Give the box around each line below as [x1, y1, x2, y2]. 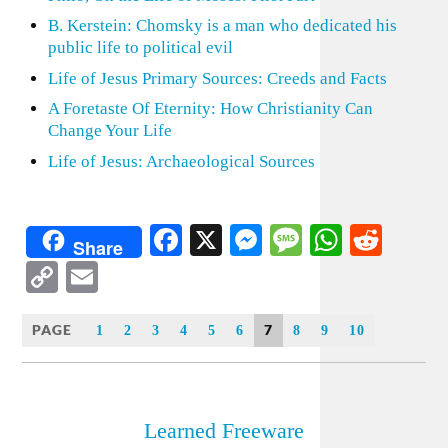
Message [302, 221, 413, 258]
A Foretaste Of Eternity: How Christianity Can [47, 99, 373, 118]
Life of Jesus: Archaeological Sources [47, 151, 315, 171]
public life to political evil [47, 38, 233, 57]
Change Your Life [47, 121, 172, 140]
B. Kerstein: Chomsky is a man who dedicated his [47, 16, 397, 35]
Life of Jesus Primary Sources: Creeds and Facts [47, 68, 387, 88]
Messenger [262, 221, 400, 258]
